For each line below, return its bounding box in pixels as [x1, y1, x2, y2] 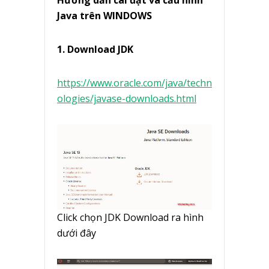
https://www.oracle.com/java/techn [57, 76, 212, 90]
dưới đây [57, 226, 96, 240]
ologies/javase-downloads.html [57, 92, 196, 106]
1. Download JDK [57, 43, 133, 56]
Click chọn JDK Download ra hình [57, 211, 204, 225]
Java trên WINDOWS [57, 9, 152, 23]
